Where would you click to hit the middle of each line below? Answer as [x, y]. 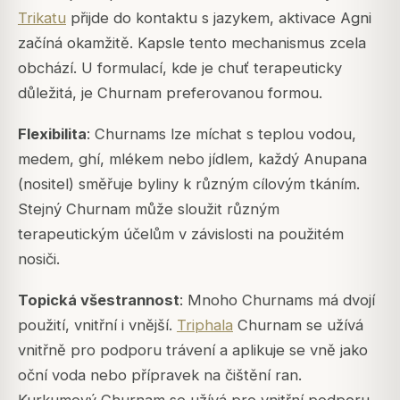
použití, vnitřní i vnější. [97, 325]
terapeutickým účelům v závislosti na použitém [181, 233]
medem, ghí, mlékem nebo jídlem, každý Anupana [192, 158]
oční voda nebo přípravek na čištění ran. [160, 375]
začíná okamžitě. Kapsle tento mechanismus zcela [192, 42]
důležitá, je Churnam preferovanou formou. [170, 92]
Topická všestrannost [99, 300]
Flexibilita [52, 133]
